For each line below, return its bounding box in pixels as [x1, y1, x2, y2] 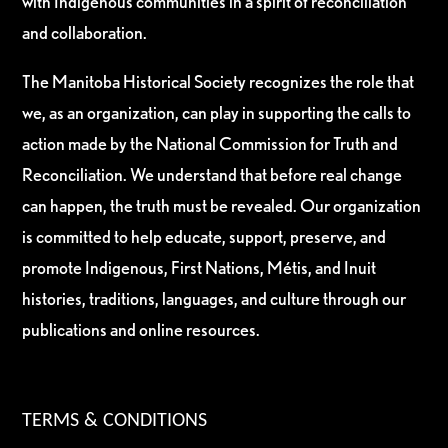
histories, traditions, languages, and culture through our [22, 288, 407, 310]
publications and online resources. [22, 319, 261, 341]
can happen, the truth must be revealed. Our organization [22, 195, 422, 217]
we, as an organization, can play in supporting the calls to [22, 102, 412, 124]
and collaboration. [22, 22, 148, 44]
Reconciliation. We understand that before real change [22, 164, 403, 186]
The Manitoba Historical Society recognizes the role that [22, 71, 415, 93]
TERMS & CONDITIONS [22, 411, 208, 432]
